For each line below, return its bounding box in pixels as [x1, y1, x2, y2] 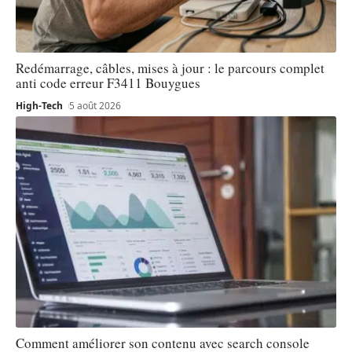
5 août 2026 [69, 98, 122, 112]
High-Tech [16, 98, 63, 112]
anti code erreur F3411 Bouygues [16, 73, 200, 92]
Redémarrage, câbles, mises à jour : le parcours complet [16, 58, 324, 77]
